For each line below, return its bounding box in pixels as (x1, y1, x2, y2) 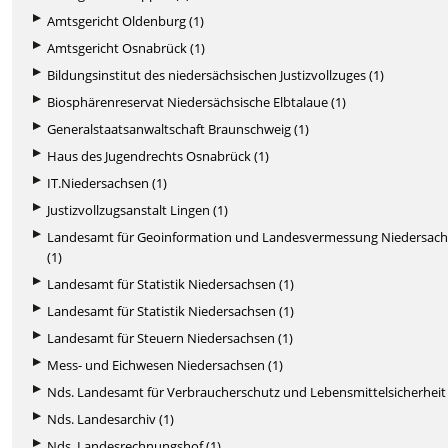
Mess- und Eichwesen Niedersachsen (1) (47, 355, 284, 374)
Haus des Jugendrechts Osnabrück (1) (47, 146, 270, 165)
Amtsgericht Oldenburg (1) (47, 11, 205, 30)
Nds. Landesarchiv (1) (47, 409, 175, 428)
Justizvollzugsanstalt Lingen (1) (47, 200, 229, 219)
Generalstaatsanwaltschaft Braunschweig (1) (47, 119, 310, 138)
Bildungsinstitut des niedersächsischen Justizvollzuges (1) (47, 65, 385, 84)
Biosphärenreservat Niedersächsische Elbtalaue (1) (47, 92, 347, 111)
